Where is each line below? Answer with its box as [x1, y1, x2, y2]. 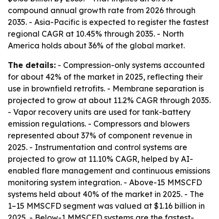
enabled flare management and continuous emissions [8, 166, 210, 175]
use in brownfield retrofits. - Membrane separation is [8, 84, 204, 93]
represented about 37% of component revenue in [8, 131, 192, 140]
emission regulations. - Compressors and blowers [8, 119, 190, 129]
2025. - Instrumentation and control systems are [8, 142, 187, 152]
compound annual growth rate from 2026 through [8, 5, 196, 15]
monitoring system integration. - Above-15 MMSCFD [8, 177, 202, 187]
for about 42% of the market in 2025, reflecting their [8, 72, 203, 82]
